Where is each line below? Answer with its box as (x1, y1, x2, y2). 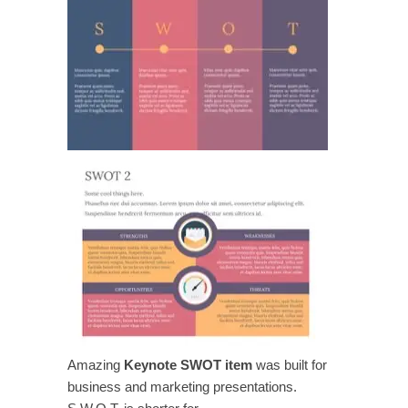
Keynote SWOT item (124, 356, 252, 372)
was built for (252, 356, 327, 372)
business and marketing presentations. (67, 378, 297, 394)
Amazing (67, 356, 124, 372)
